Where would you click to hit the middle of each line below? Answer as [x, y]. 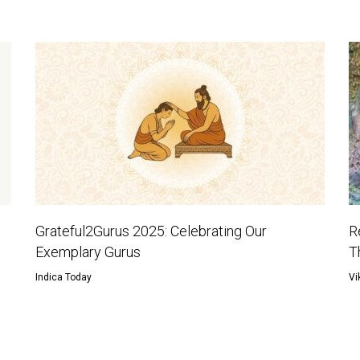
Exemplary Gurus [88, 252]
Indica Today [63, 277]
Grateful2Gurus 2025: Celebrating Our [151, 231]
